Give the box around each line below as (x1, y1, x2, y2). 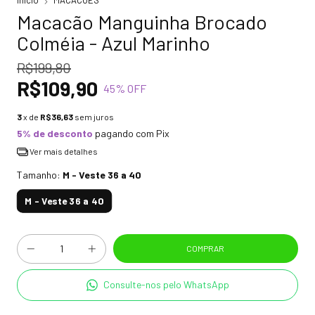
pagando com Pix (93, 127, 169, 140)
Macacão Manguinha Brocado (17, 10, 267, 34)
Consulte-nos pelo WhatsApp (103, 278, 230, 291)
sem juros (75, 112, 114, 122)
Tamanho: (17, 169, 63, 181)
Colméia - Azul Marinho (17, 31, 210, 56)
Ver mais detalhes (27, 146, 98, 157)
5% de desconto (17, 127, 93, 140)
